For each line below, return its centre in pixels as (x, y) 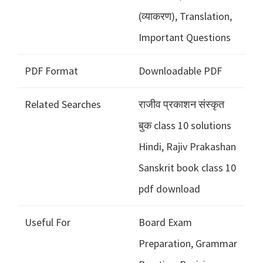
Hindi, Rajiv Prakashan (187, 147)
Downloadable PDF (180, 71)
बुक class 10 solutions (185, 126)
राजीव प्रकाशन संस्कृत (181, 104)
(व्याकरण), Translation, (185, 16)
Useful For (48, 222)
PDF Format (51, 71)
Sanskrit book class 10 (187, 168)
